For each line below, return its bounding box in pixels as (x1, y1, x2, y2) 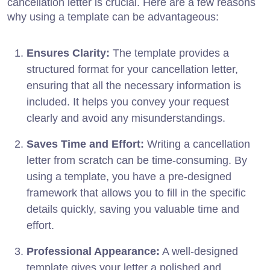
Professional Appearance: (27, 245, 160, 257)
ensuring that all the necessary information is (27, 79, 241, 92)
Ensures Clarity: (27, 46, 110, 59)
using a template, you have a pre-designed (27, 170, 231, 183)
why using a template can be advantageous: (7, 10, 219, 23)
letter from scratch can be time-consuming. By (27, 154, 247, 166)
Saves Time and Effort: (27, 137, 144, 150)
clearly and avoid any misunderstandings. (27, 111, 225, 124)
